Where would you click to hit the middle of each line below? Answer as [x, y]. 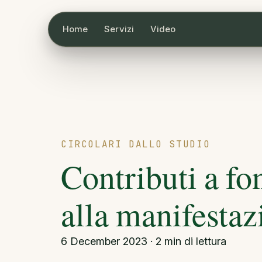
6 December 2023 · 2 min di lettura [144, 241]
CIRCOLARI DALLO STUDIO [136, 144]
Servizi [119, 29]
